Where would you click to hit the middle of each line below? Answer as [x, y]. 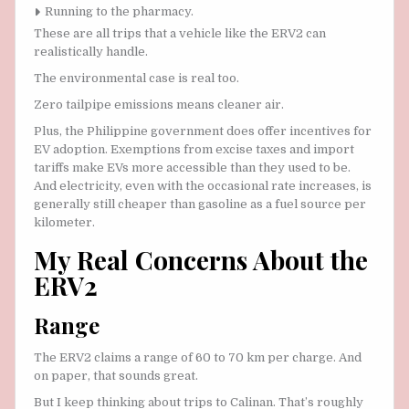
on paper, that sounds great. [116, 375]
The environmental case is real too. [136, 78]
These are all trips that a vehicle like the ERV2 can [180, 33]
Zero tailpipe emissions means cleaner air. [159, 104]
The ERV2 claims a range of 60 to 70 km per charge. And [198, 357]
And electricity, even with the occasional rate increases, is [203, 185]
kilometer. [64, 222]
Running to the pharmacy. [119, 11]
